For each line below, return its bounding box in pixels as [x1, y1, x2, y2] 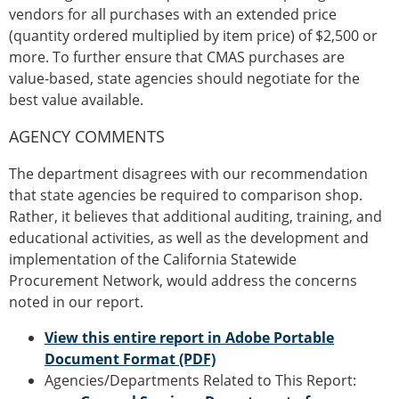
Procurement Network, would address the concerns [9, 271, 357, 290]
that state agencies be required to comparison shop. [9, 185, 362, 205]
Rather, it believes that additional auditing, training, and [9, 207, 382, 226]
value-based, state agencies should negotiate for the [9, 69, 360, 88]
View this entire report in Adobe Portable [45, 328, 334, 347]
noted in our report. [9, 292, 143, 312]
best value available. [9, 90, 143, 110]
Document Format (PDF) [45, 349, 216, 369]
